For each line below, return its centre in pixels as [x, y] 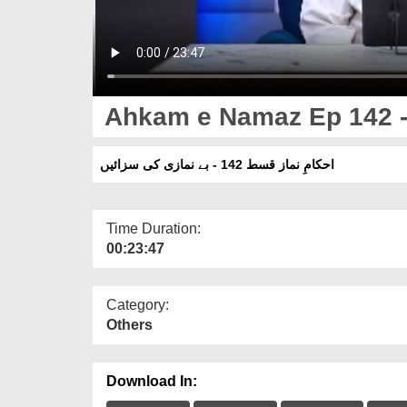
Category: [138, 304]
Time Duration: [154, 228]
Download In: [152, 381]
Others [129, 324]
